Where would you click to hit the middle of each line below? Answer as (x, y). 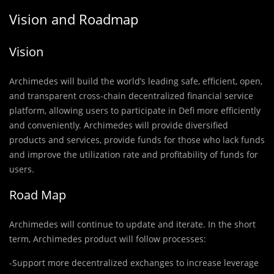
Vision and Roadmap (74, 19)
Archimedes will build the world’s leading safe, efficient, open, (136, 81)
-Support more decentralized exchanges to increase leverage (134, 262)
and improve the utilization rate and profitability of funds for (134, 154)
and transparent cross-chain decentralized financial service (131, 95)
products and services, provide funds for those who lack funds (137, 139)
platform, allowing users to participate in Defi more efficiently (135, 110)
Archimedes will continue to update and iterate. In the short (132, 224)
